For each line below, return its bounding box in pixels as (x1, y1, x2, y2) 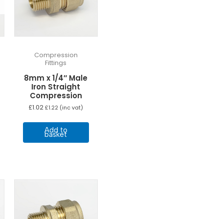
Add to (44, 125, 67, 134)
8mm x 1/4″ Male (24, 72, 88, 83)
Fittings (45, 59, 67, 67)
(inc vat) (58, 104, 84, 112)
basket (44, 130, 67, 139)
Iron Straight (31, 81, 81, 92)
